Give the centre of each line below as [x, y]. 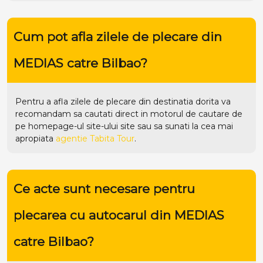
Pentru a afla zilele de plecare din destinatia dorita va [123, 101]
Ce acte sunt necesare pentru [104, 189]
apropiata [36, 138]
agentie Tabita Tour [95, 138]
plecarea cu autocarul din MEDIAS [119, 215]
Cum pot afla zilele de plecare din [117, 37]
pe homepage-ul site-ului [68, 126]
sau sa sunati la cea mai [184, 126]
